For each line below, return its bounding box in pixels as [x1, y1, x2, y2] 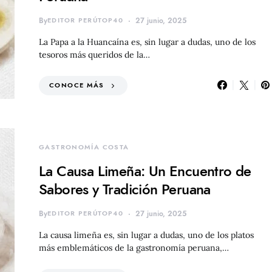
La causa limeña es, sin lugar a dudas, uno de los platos [39, 229, 254, 240]
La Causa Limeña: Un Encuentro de [39, 160, 251, 181]
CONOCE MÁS [49, 80, 104, 90]
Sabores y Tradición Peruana [39, 178, 211, 199]
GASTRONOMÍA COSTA [39, 142, 129, 152]
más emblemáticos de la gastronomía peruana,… [39, 242, 229, 253]
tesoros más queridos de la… [39, 49, 150, 60]
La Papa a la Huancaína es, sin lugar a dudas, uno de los [39, 36, 256, 47]
